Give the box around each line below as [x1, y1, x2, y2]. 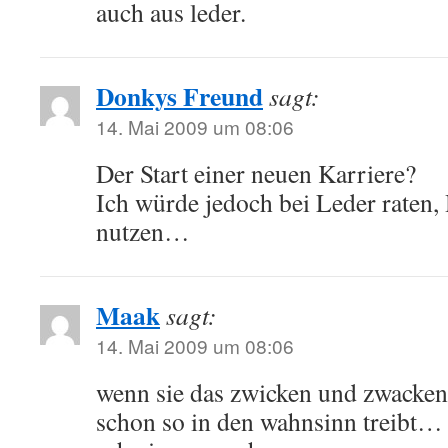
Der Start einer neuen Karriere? [96, 156, 416, 190]
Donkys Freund [96, 77, 263, 115]
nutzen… [96, 214, 190, 248]
